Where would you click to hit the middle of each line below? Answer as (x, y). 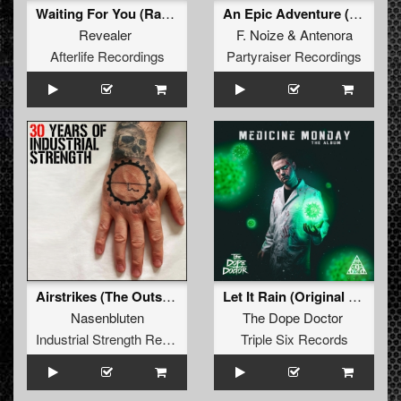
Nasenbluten (107, 318)
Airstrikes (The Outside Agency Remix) (169, 296)
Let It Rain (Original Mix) (355, 296)
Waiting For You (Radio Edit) (168, 13)
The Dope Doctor (292, 318)
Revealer (105, 35)
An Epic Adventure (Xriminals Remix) (356, 13)
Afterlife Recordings (107, 56)
